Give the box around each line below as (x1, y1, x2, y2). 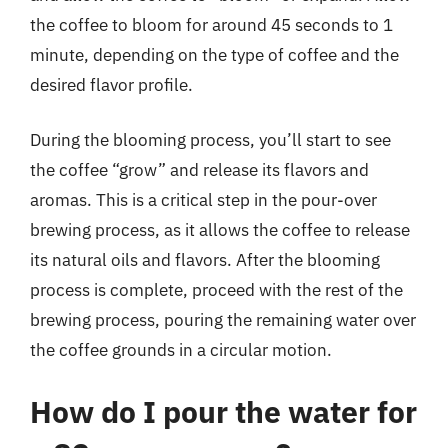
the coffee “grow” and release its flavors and (30, 159, 369, 181)
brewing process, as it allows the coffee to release (30, 219, 410, 241)
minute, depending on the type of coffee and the (30, 43, 399, 66)
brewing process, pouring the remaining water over (30, 309, 416, 331)
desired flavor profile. (30, 73, 193, 96)
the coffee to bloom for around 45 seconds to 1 (30, 13, 393, 36)
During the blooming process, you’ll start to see (30, 129, 391, 151)
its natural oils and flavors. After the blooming (30, 249, 380, 271)
